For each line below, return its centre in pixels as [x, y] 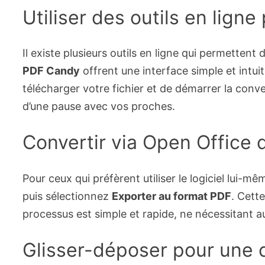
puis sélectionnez [67, 196]
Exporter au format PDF [172, 196]
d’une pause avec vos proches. [99, 106]
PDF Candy [51, 71]
